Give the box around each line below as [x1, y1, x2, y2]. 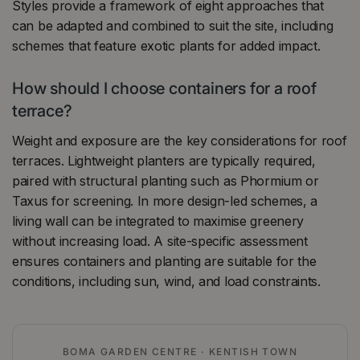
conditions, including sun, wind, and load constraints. [12, 273, 321, 290]
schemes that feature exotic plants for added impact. [12, 37, 321, 54]
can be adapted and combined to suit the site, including [12, 17, 333, 34]
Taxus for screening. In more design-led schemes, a [12, 193, 318, 210]
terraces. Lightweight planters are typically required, [12, 153, 316, 170]
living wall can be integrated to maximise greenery [12, 213, 305, 230]
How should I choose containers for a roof [12, 78, 317, 98]
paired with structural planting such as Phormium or [12, 173, 319, 190]
